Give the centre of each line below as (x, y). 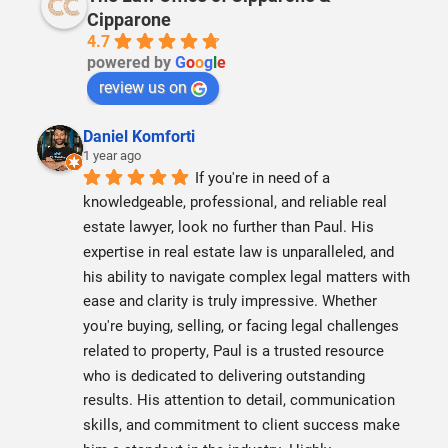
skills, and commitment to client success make (242, 424)
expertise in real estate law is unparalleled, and (239, 250)
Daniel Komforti (139, 135)
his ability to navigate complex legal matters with (247, 275)
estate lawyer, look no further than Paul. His (229, 226)
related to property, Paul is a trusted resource (234, 349)
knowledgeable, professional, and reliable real (235, 201)
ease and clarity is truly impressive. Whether (230, 300)
